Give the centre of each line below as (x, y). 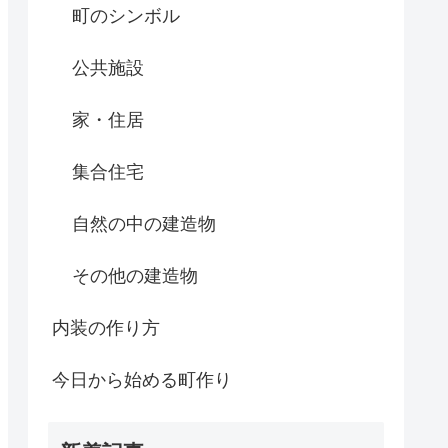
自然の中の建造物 (144, 224)
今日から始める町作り (142, 380)
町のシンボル (126, 16)
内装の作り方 (106, 328)
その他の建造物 (135, 276)
